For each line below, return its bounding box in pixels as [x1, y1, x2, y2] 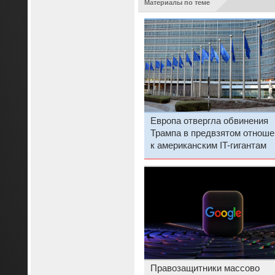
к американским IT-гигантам [150, 141, 266, 151]
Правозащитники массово [150, 263, 260, 274]
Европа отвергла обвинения [150, 116, 268, 126]
